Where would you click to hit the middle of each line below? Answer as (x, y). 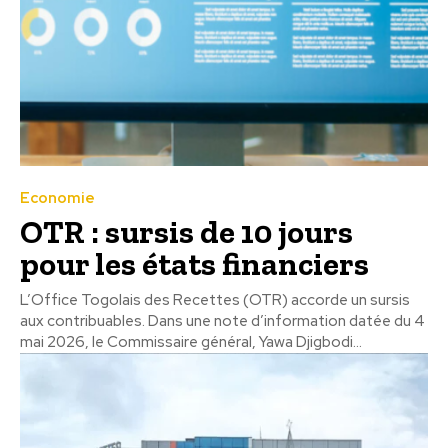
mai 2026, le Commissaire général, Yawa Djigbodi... (191, 341)
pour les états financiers (194, 263)
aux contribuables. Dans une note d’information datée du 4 (222, 320)
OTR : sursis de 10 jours (186, 231)
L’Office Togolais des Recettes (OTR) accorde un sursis (215, 299)
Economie (57, 197)
